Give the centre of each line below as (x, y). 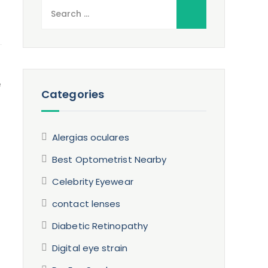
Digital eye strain (90, 248)
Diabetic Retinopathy (100, 226)
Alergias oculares (91, 137)
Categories (73, 94)
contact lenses (86, 204)
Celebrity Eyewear (93, 182)
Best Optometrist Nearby (109, 159)
